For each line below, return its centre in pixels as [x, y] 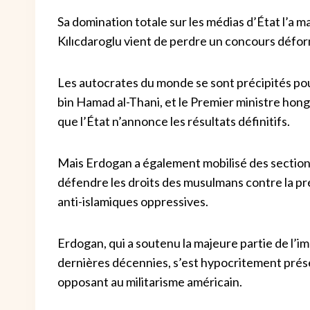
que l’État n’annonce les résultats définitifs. [174, 121]
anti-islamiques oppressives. [133, 201]
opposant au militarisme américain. [150, 282]
